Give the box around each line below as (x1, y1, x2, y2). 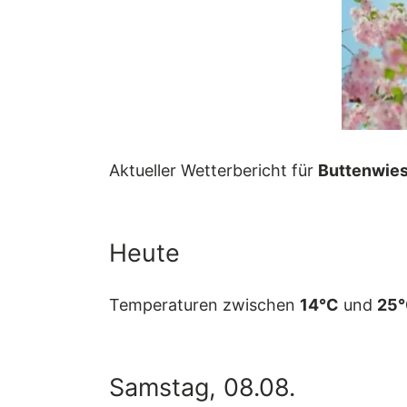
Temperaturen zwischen (109, 295, 300, 315)
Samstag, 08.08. (109, 372, 295, 402)
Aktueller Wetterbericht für (109, 161, 318, 181)
